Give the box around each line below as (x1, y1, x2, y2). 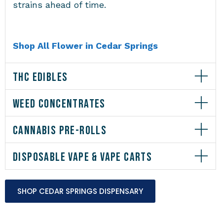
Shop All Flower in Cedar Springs (13, 40, 158, 51)
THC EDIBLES (13, 70, 68, 84)
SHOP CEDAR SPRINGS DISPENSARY (17, 185, 143, 196)
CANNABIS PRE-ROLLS (13, 123, 107, 138)
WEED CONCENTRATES (13, 96, 106, 111)
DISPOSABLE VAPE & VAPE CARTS (13, 149, 152, 164)
